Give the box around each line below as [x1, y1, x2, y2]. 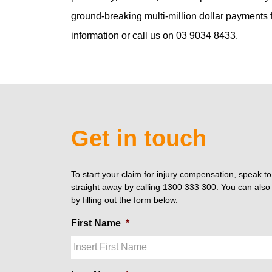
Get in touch [71, 126, 206, 151]
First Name [71, 218, 121, 228]
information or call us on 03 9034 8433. [71, 30, 238, 41]
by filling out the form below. [71, 195, 178, 205]
